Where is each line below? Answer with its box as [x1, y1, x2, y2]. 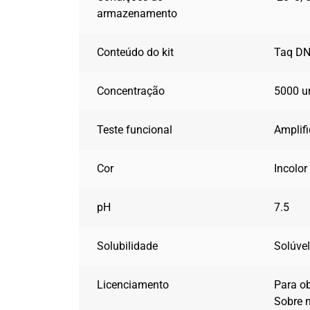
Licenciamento [97, 278, 170, 292]
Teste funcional [97, 123, 173, 137]
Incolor [274, 162, 308, 176]
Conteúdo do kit [97, 46, 174, 60]
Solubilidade [97, 239, 158, 253]
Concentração [97, 84, 165, 98]
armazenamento [97, 7, 178, 21]
